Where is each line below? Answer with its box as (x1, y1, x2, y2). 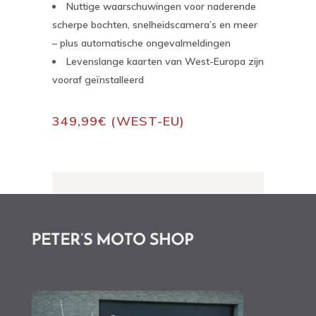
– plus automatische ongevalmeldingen (52, 37, 231, 50)
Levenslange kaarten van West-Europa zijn (66, 55, 264, 68)
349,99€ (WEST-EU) (52, 113, 185, 130)
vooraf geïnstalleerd (52, 73, 144, 87)
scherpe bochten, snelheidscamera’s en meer (52, 18, 257, 32)
